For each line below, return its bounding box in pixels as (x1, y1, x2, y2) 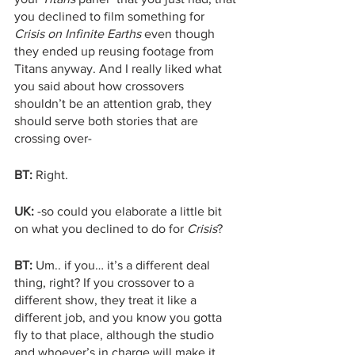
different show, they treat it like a (14, 292, 200, 307)
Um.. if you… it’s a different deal (32, 258, 213, 272)
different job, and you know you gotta (14, 310, 225, 324)
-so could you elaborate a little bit (34, 204, 225, 218)
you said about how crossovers (14, 78, 187, 93)
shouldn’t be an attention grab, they (14, 96, 215, 110)
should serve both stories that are (14, 113, 201, 128)
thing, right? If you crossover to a (14, 275, 197, 289)
